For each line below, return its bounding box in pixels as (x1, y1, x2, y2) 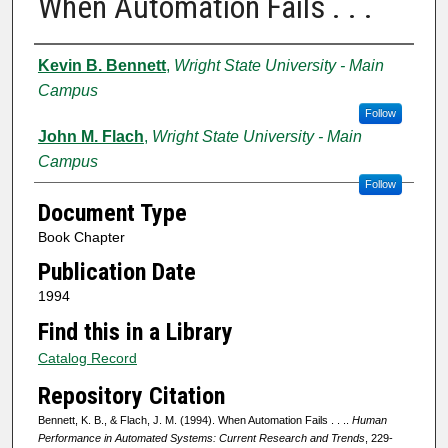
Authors (33, 48, 112, 77)
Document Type (37, 198, 187, 227)
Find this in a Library (37, 317, 233, 346)
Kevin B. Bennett (37, 56, 166, 74)
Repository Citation (37, 381, 225, 410)
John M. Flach (37, 127, 144, 145)
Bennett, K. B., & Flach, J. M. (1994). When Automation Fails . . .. (37, 413, 352, 426)
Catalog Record (37, 349, 137, 366)
